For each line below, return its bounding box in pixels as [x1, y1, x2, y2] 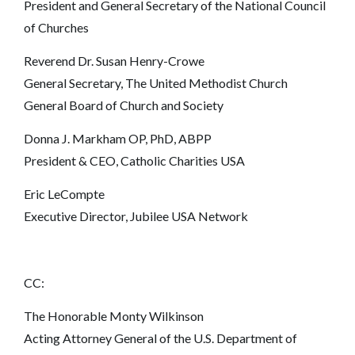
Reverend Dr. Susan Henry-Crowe [24, 52, 204, 68]
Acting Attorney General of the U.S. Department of [24, 330, 297, 345]
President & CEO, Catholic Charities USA [24, 152, 245, 168]
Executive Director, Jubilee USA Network [24, 208, 248, 223]
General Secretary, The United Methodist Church [24, 74, 288, 90]
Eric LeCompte [24, 185, 105, 201]
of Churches [24, 19, 89, 35]
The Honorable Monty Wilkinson [24, 307, 204, 323]
